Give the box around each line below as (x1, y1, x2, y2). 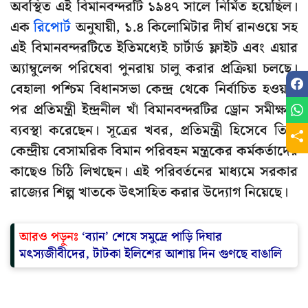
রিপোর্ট (34, 16, 71, 39)
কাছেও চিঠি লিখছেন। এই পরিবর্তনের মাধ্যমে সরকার (10, 161, 298, 184)
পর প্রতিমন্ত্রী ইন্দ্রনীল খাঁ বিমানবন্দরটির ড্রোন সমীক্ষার (10, 99, 298, 122)
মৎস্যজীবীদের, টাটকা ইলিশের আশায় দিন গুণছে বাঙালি (19, 244, 282, 265)
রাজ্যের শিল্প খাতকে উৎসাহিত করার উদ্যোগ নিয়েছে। (10, 181, 288, 204)
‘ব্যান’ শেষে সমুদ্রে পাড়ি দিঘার (78, 227, 222, 247)
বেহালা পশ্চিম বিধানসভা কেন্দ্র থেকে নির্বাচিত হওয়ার (10, 78, 298, 101)
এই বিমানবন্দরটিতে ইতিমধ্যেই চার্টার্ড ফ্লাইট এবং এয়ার (10, 37, 298, 60)
